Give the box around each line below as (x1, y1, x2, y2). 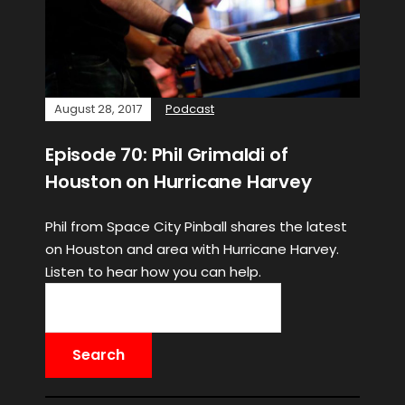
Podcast (165, 100, 214, 118)
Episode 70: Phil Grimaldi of (45, 142, 288, 167)
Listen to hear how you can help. (45, 262, 261, 281)
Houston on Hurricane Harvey (45, 169, 312, 194)
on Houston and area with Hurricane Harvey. (45, 240, 339, 259)
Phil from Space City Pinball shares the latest (45, 217, 347, 236)
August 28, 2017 (54, 100, 142, 118)
